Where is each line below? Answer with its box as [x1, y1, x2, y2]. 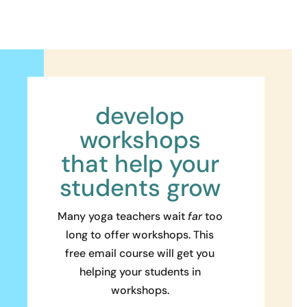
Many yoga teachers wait [57, 209, 185, 224]
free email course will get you [65, 246, 215, 261]
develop [95, 100, 185, 132]
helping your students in [79, 265, 201, 280]
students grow [59, 172, 221, 204]
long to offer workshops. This [66, 228, 214, 243]
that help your [60, 148, 219, 180]
